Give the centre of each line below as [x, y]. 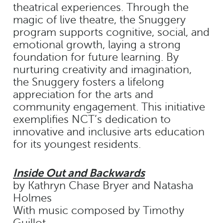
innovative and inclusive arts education [109, 132]
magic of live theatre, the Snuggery [99, 20]
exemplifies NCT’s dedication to [92, 119]
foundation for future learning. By [96, 57]
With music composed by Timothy [99, 210]
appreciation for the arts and [83, 94]
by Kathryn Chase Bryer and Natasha [103, 185]
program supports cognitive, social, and [111, 32]
